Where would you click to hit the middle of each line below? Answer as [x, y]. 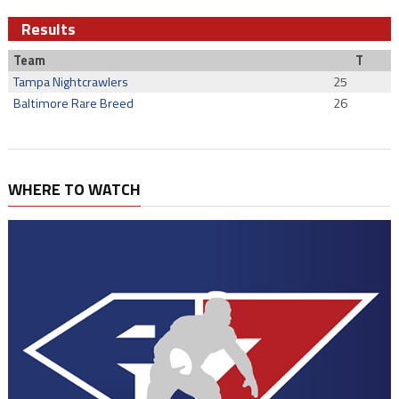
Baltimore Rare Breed [74, 103]
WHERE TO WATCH [74, 189]
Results [48, 29]
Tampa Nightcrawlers [71, 82]
